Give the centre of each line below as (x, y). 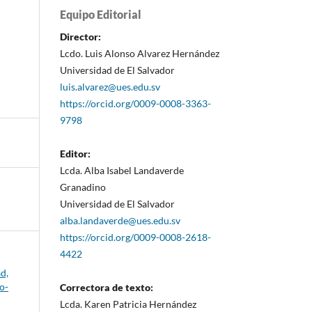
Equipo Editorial (101, 14)
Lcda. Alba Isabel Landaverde (122, 170)
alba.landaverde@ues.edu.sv (120, 220)
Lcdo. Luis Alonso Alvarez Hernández (140, 53)
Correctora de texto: (107, 287)
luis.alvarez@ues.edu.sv (110, 86)
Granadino (83, 187)
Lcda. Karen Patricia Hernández (128, 304)
